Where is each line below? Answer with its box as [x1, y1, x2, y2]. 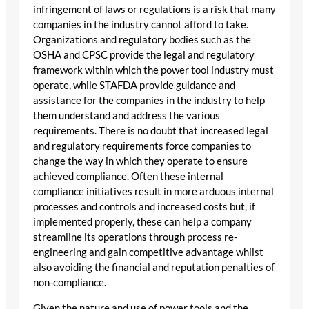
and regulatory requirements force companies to [33, 140, 251, 152]
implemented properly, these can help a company [33, 216, 252, 228]
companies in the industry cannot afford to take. [33, 19, 248, 31]
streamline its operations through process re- [33, 231, 237, 243]
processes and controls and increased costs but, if [33, 201, 255, 213]
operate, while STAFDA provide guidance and [33, 79, 235, 92]
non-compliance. [33, 277, 106, 289]
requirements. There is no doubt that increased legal [33, 125, 268, 137]
